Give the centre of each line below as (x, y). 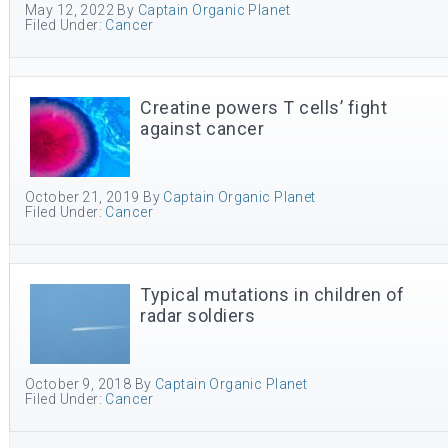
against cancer (202, 128)
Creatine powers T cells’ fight (263, 107)
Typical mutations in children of (272, 294)
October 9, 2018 (78, 384)
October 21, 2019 (82, 197)
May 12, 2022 (70, 10)
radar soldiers (197, 315)
